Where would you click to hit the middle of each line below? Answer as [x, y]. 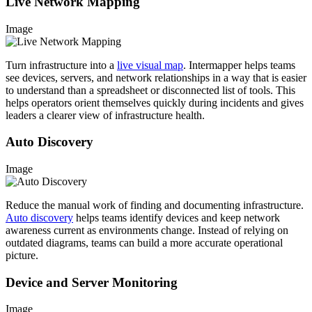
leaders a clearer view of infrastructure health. [105, 115]
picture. [22, 256]
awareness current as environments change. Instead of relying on [147, 231]
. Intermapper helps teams [239, 65]
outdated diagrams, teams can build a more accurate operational [144, 243]
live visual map [150, 65]
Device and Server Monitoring [92, 282]
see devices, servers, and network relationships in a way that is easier [156, 77]
